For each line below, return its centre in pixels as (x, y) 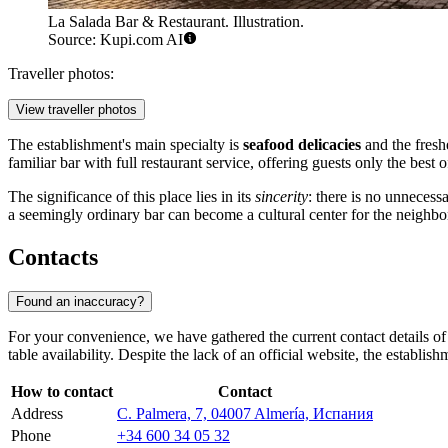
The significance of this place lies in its (131, 197)
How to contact (62, 392)
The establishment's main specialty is (125, 145)
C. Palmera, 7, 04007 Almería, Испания (245, 414)
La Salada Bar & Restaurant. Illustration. (176, 22)
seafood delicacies (302, 145)
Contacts (53, 257)
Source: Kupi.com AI (115, 40)
